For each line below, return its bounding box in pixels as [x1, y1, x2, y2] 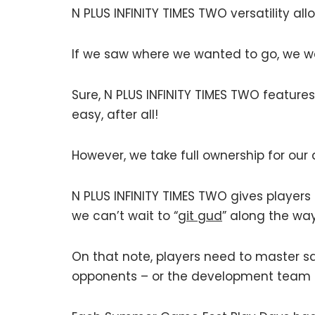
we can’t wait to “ [72, 207, 178, 224]
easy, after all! [72, 106, 158, 123]
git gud [178, 207, 222, 224]
